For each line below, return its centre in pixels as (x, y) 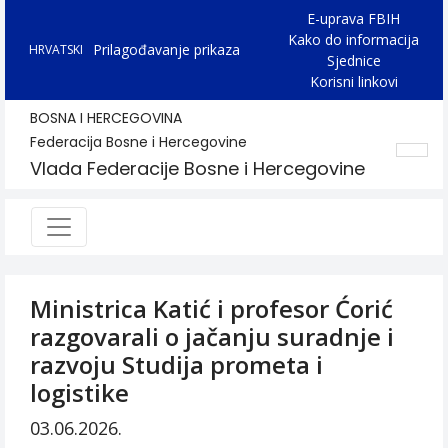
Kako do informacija (353, 39)
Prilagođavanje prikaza (166, 49)
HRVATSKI (56, 49)
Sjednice (353, 60)
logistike (79, 392)
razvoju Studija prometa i (176, 364)
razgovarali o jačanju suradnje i (212, 336)
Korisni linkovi (353, 81)
